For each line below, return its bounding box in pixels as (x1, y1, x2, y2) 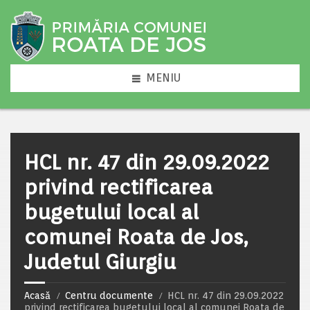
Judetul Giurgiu (24, 249, 176, 274)
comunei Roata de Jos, (24, 224, 248, 249)
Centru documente (65, 290, 153, 301)
